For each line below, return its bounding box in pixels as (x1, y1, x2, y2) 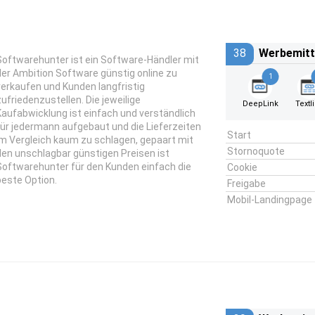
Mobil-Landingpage (226, 194, 312, 205)
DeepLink (242, 99, 278, 108)
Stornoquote (226, 146, 285, 157)
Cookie (226, 162, 257, 173)
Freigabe (226, 178, 266, 189)
